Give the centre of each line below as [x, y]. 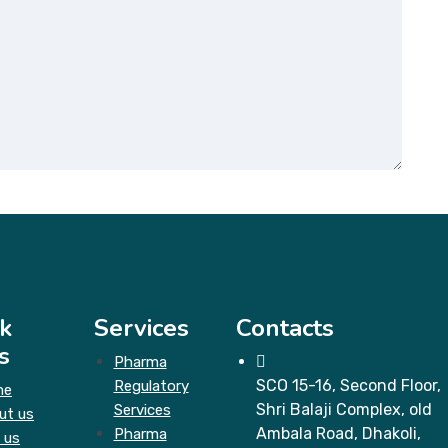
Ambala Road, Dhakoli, [338, 433]
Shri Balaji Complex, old [344, 409]
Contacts [285, 328]
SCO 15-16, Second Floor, [348, 385]
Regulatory [151, 386]
